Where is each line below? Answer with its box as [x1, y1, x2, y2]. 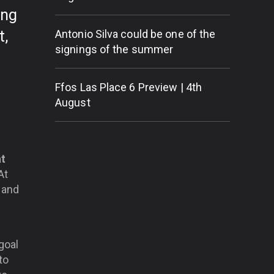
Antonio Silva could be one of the [55, 28, 216, 40]
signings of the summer [55, 43, 174, 56]
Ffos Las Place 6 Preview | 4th [55, 81, 202, 94]
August [55, 96, 91, 109]
